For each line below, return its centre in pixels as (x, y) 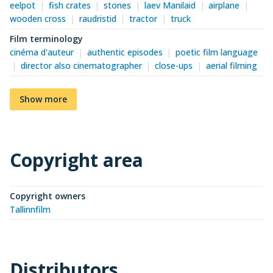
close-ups (174, 65)
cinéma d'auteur (42, 52)
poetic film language (217, 52)
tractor (144, 18)
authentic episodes (125, 52)
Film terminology (46, 38)
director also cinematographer (81, 65)
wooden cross (38, 18)
